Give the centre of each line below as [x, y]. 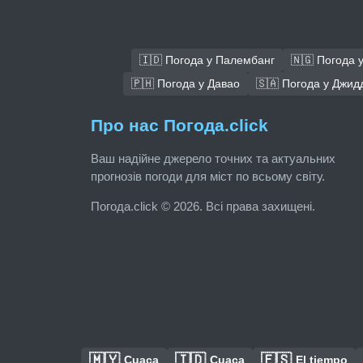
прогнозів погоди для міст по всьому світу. [208, 177]
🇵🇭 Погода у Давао [186, 84]
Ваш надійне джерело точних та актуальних [213, 159]
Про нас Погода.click [179, 125]
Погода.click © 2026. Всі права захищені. [203, 207]
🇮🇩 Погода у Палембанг [207, 60]
